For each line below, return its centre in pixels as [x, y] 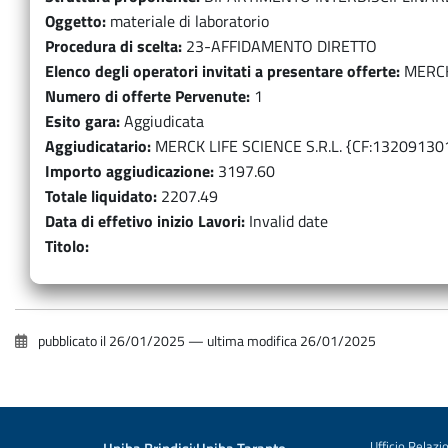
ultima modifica [252, 341]
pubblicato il [72, 341]
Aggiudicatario [96, 146]
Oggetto [73, 21]
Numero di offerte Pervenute [145, 96]
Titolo [65, 246]
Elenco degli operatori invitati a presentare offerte [220, 71]
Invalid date [288, 221]
